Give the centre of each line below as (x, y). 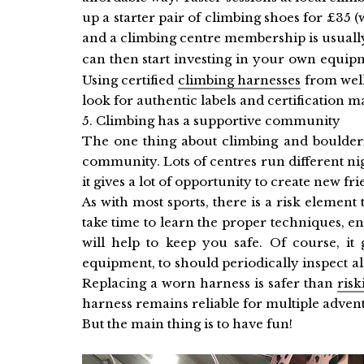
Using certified (130, 80)
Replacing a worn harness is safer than (209, 283)
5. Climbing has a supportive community (212, 121)
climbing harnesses (239, 80)
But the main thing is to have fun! (188, 324)
